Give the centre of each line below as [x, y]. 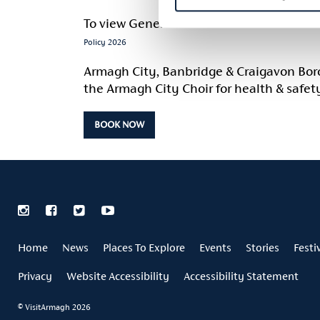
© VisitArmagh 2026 [54, 307]
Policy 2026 [105, 42]
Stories [262, 247]
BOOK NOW [119, 124]
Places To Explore [144, 247]
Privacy [35, 276]
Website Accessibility [118, 276]
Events [215, 247]
